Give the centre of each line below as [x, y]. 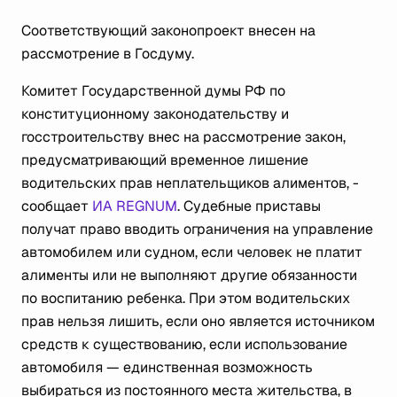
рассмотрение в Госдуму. [108, 54]
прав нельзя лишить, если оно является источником [198, 321]
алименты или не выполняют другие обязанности [189, 275]
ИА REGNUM [133, 206]
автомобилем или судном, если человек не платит [192, 252]
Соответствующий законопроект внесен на [168, 31]
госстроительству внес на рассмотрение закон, [183, 137]
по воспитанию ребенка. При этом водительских [186, 298]
